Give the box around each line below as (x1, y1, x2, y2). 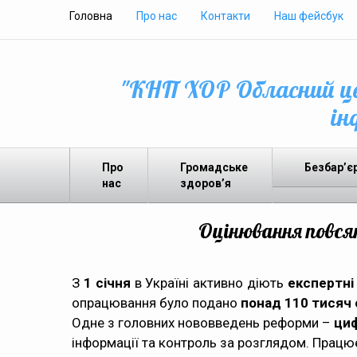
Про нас (136, 10, 177, 22)
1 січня (83, 275, 131, 291)
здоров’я (180, 177, 231, 190)
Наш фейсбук (274, 10, 343, 22)
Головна (69, 10, 112, 22)
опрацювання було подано (72, 295, 241, 311)
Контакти (201, 10, 250, 22)
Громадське (180, 161, 248, 174)
